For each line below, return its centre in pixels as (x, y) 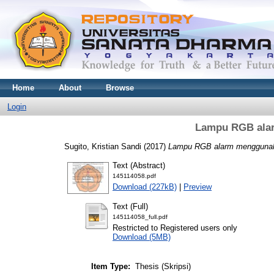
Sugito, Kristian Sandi (103, 146)
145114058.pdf (134, 176)
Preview (198, 187)
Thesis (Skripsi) (163, 267)
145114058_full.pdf (140, 217)
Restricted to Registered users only (175, 228)
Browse (120, 88)
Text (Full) (130, 206)
